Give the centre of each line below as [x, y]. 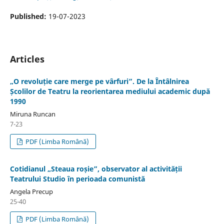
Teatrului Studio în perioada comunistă [77, 178]
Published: [29, 16]
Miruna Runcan [32, 114]
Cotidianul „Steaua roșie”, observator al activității [96, 168]
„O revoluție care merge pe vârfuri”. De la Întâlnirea [99, 81]
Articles [27, 59]
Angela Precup [31, 191]
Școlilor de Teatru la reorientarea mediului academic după [110, 91]
